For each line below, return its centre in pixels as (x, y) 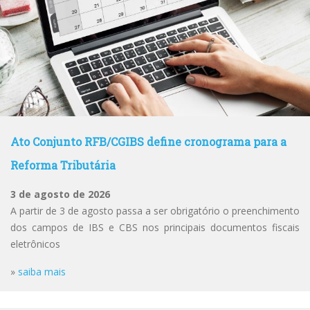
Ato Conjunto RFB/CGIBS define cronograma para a (148, 142)
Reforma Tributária (63, 165)
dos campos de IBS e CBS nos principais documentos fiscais (155, 227)
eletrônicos (35, 244)
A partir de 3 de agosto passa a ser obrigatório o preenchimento (155, 211)
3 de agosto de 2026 (60, 194)
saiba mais (42, 272)
